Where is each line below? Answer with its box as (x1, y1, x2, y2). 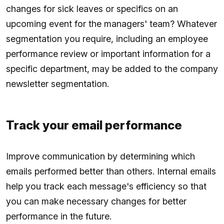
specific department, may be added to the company (6, 63, 218, 74)
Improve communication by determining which (6, 150, 195, 161)
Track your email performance (6, 117, 182, 132)
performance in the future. (6, 210, 111, 221)
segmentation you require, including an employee (6, 33, 208, 44)
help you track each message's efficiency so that (6, 180, 206, 191)
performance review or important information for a (6, 48, 210, 59)
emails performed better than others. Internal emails (6, 165, 216, 176)
